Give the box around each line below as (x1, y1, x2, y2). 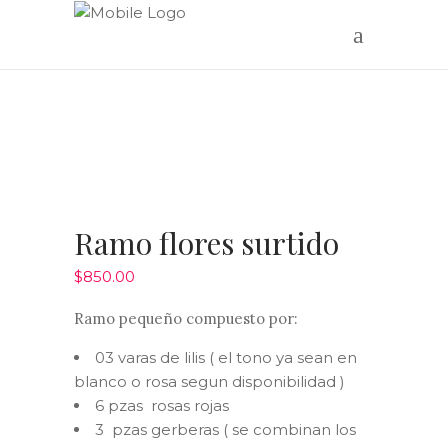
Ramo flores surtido (74, 223, 339, 264)
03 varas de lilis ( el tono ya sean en (95, 348, 357, 368)
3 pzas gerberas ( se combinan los (95, 420, 356, 440)
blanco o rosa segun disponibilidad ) (74, 372, 345, 392)
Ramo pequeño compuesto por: (74, 309, 298, 329)
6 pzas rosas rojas (95, 396, 229, 416)
